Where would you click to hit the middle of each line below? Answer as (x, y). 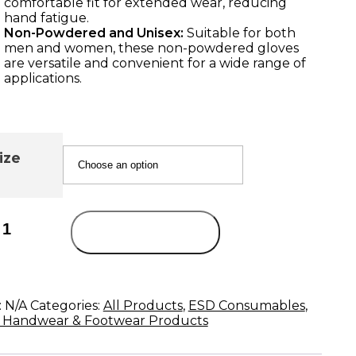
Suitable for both (239, 33)
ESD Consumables (246, 305)
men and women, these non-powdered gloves (151, 48)
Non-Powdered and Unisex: (93, 33)
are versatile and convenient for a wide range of (155, 63)
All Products (143, 305)
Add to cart (145, 232)
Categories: (66, 305)
